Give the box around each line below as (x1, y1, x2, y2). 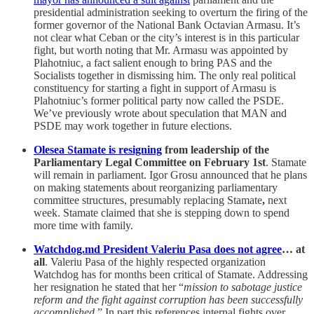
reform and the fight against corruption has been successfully (34, 294, 303, 306)
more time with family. (34, 219, 133, 232)
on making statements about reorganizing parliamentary (34, 182, 278, 194)
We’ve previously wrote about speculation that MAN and (34, 107, 287, 120)
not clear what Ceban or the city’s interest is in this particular (34, 32, 299, 44)
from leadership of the (162, 144, 269, 156)
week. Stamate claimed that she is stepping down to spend (34, 207, 289, 219)
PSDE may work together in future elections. (34, 120, 232, 132)
